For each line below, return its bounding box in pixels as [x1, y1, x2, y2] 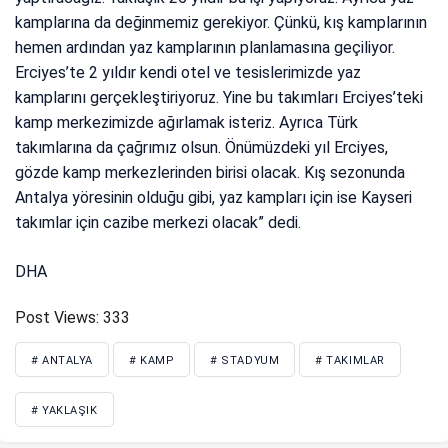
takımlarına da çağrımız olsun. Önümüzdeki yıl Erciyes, [15, 138, 389, 158]
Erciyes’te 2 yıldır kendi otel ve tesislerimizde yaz [15, 63, 362, 83]
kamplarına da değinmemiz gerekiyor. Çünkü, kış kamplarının [15, 13, 428, 33]
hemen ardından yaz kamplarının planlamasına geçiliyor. [15, 38, 396, 58]
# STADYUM [210, 354, 280, 368]
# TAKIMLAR [315, 354, 385, 368]
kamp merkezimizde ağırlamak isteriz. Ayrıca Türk [15, 113, 359, 133]
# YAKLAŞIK [31, 404, 98, 418]
